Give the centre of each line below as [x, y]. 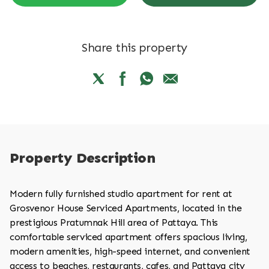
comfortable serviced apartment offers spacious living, [128, 237]
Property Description [83, 158]
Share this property [134, 47]
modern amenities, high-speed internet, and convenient [130, 251]
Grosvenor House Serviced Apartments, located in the [126, 208]
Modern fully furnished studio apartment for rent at [121, 194]
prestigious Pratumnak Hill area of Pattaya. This [114, 222]
